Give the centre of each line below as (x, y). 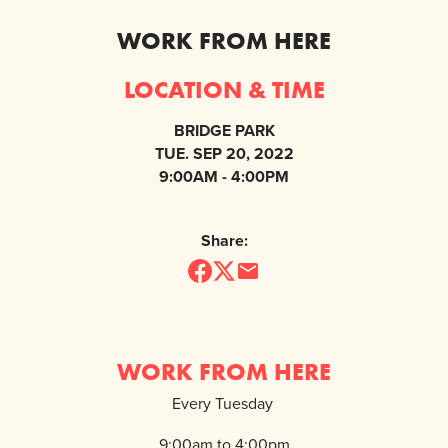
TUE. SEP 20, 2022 (224, 154)
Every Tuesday (224, 403)
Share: (224, 241)
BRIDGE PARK (224, 131)
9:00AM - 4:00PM (224, 177)
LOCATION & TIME (224, 90)
